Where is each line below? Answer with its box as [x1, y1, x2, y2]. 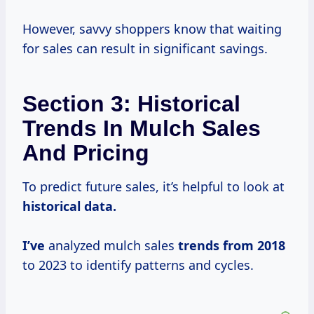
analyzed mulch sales [45, 237, 178, 254]
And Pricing [22, 140, 149, 166]
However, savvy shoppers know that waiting [22, 20, 282, 38]
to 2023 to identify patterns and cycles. [22, 257, 254, 274]
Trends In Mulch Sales [22, 116, 261, 142]
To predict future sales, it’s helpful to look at [22, 178, 285, 196]
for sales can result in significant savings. [22, 40, 268, 57]
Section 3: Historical [22, 91, 240, 117]
